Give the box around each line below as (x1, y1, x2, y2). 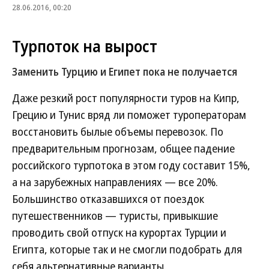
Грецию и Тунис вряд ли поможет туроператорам (12, 107, 246, 122)
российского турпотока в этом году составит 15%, (12, 158, 250, 172)
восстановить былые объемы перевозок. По (12, 124, 223, 139)
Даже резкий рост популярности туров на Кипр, (12, 91, 240, 105)
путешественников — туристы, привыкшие (12, 208, 218, 223)
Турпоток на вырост (12, 35, 157, 57)
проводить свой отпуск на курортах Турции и (12, 225, 226, 240)
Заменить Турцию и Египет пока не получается (12, 65, 237, 79)
